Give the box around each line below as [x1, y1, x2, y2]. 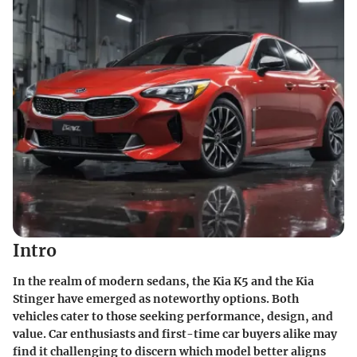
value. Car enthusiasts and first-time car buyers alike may [13, 326, 337, 341]
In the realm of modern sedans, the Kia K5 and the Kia [13, 273, 314, 288]
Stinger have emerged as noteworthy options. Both [13, 291, 299, 306]
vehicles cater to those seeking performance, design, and [13, 308, 333, 324]
